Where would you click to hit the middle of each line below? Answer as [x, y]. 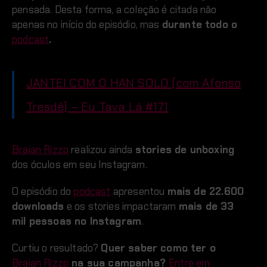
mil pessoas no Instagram [77, 221]
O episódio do [43, 191]
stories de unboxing [185, 149]
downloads [38, 206]
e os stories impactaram [121, 206]
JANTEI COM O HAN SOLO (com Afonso [134, 83]
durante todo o [200, 24]
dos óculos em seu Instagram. [80, 164]
